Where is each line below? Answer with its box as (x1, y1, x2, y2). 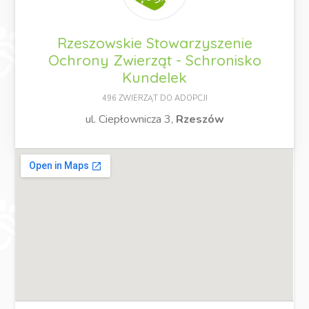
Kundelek (122, 68, 187, 86)
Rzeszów (175, 111, 224, 127)
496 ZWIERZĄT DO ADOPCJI (101, 92, 208, 103)
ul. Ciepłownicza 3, (85, 111, 176, 127)
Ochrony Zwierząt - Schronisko (48, 50, 261, 69)
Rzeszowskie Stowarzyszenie (57, 33, 252, 52)
